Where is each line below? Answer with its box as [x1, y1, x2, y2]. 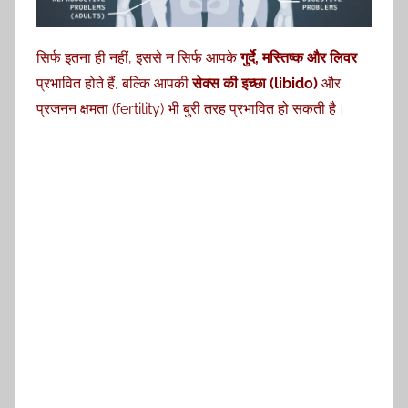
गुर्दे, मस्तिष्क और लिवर [240, 48, 357, 66]
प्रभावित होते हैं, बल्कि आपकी [36, 74, 192, 92]
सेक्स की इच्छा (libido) [192, 74, 318, 92]
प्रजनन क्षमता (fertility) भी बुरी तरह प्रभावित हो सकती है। [36, 99, 346, 117]
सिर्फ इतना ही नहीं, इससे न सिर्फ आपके [36, 48, 240, 66]
